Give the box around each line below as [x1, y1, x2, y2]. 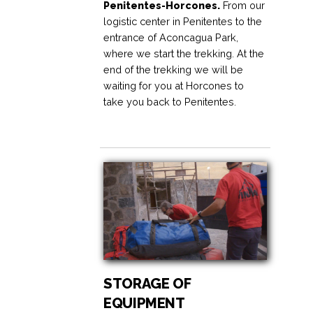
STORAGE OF [103, 275, 191, 292]
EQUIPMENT [103, 294, 185, 312]
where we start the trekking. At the [103, 48, 265, 60]
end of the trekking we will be [103, 64, 244, 76]
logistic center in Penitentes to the [103, 15, 263, 28]
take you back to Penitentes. [103, 96, 237, 108]
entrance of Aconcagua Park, [103, 31, 239, 44]
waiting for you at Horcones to [103, 80, 245, 92]
